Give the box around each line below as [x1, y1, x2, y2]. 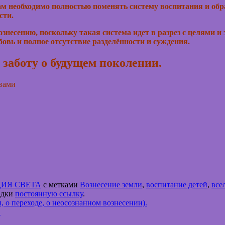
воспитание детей [146, 180, 207, 189]
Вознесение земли [80, 180, 142, 189]
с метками [41, 180, 80, 189]
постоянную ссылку [15, 189, 83, 198]
